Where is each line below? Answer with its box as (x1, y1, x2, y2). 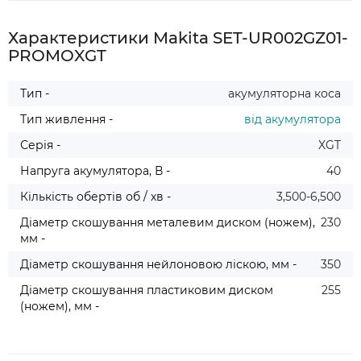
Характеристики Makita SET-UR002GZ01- (8, 28, 348, 48)
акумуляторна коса (228, 86, 341, 101)
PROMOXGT (8, 46, 106, 65)
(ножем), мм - (20, 299, 99, 313)
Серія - (20, 138, 60, 152)
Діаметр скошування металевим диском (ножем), (20, 215, 315, 230)
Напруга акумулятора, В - (20, 164, 170, 178)
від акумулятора (244, 112, 341, 127)
